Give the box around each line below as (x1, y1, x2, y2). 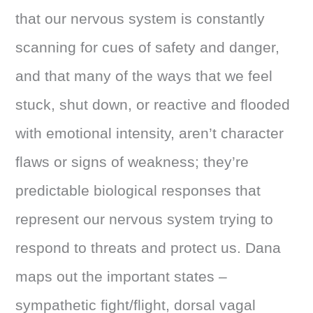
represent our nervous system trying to (15, 211, 274, 227)
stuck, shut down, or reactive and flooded (15, 96, 291, 112)
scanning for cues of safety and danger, (15, 39, 280, 55)
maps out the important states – (15, 268, 228, 284)
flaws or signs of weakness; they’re (15, 154, 249, 170)
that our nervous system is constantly (15, 10, 265, 27)
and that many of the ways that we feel (15, 68, 273, 84)
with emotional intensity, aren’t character (15, 125, 284, 141)
